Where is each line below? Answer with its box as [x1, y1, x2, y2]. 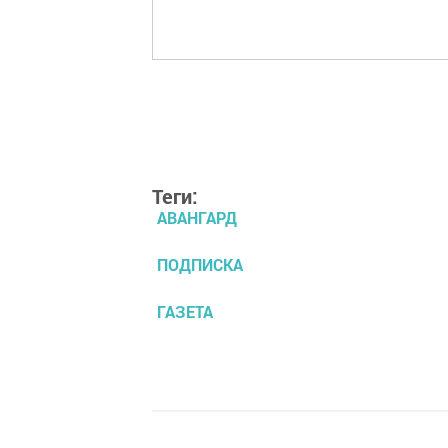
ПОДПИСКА [157, 254, 243, 275]
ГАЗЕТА [157, 301, 213, 322]
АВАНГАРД [157, 207, 237, 228]
